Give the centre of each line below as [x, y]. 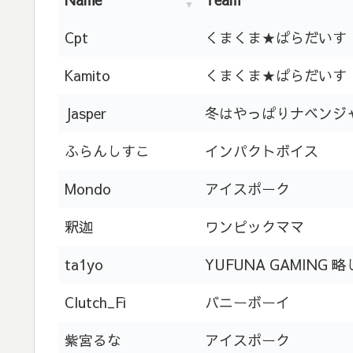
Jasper [85, 113]
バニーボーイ [247, 302]
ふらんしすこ [107, 150]
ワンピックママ [255, 226]
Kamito [87, 75]
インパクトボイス [262, 150]
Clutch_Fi [95, 302]
